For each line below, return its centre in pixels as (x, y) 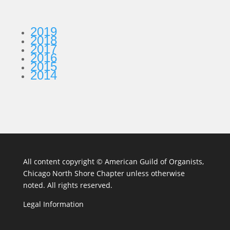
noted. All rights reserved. (68, 185)
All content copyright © (64, 161)
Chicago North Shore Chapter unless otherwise (104, 173)
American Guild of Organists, (154, 161)
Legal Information (53, 204)
